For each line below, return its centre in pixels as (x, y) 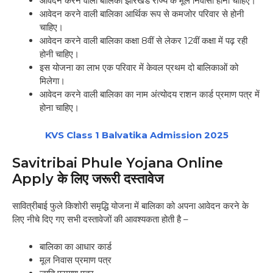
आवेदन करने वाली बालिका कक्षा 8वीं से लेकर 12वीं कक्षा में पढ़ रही (144, 41)
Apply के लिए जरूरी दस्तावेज (90, 179)
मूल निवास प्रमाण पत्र (77, 260)
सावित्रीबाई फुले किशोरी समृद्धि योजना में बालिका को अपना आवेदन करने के (130, 206)
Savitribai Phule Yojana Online (118, 163)
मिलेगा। (54, 81)
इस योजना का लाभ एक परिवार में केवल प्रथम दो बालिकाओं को (139, 68)
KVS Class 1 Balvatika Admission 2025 (136, 135)
